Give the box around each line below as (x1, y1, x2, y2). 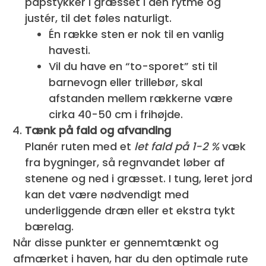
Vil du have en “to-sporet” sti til (49, 58, 218, 74)
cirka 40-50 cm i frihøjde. (49, 106, 183, 122)
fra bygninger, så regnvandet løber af (25, 154, 226, 170)
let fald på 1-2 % (134, 138, 220, 154)
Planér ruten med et (25, 138, 135, 154)
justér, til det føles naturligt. (25, 10, 172, 26)
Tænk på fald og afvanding (25, 122, 172, 138)
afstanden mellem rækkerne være (49, 90, 233, 106)
